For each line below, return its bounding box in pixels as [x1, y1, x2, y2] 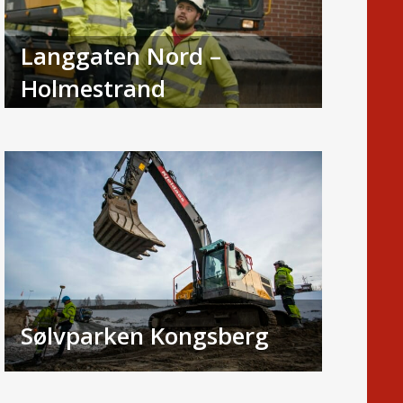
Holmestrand [20, 71, 166, 104]
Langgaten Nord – [20, 39, 221, 72]
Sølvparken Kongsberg [20, 318, 269, 352]
